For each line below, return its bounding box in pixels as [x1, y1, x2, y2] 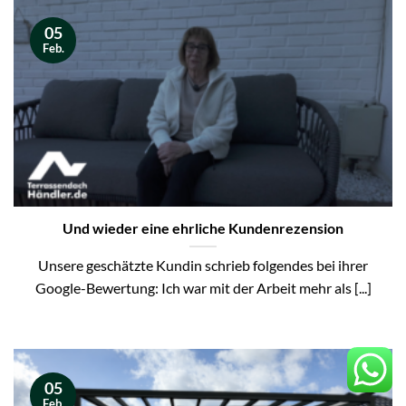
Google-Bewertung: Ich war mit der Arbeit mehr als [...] [34, 280, 372, 297]
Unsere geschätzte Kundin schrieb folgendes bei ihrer [38, 257, 368, 275]
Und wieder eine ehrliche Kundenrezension [63, 220, 343, 237]
